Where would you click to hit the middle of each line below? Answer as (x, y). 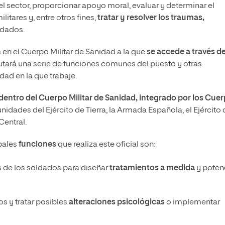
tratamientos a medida (152, 168)
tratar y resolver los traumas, (151, 18)
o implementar (192, 203)
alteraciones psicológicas (117, 203)
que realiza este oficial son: (106, 145)
